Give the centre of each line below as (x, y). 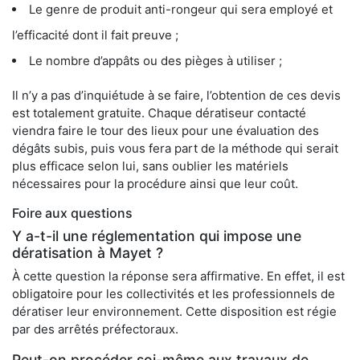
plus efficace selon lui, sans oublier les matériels (150, 166)
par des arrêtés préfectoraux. (95, 329)
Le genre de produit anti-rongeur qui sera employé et (181, 10)
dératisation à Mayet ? (88, 253)
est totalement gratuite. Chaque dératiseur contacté (159, 113)
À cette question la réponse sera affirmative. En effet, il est (178, 276)
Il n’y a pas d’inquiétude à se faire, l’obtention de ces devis (176, 96)
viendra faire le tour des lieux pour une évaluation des (166, 131)
